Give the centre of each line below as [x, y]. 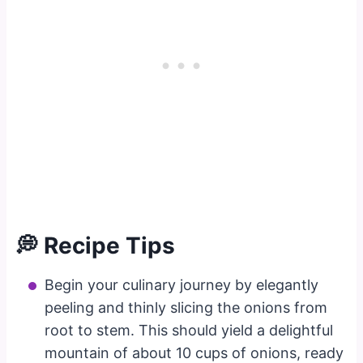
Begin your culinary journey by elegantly [182, 284]
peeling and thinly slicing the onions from [186, 307]
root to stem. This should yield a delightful [189, 330]
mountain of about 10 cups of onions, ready [194, 352]
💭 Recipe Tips [98, 245]
